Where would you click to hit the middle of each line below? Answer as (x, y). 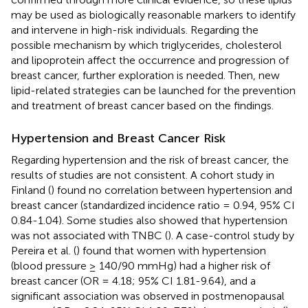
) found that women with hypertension (171, 250)
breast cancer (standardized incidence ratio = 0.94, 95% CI (153, 205)
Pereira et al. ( (44, 250)
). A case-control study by (231, 235)
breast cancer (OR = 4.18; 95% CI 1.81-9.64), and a (133, 280)
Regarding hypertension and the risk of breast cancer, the (150, 159)
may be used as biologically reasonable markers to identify (153, 14)
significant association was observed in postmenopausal (148, 296)
